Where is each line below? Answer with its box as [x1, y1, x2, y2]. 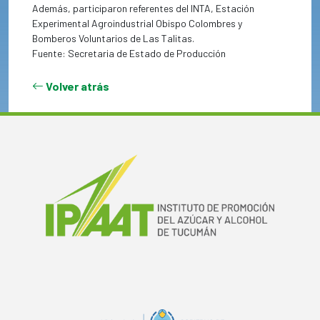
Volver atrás [44, 79, 110, 94]
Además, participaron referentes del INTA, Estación [32, 2, 255, 15]
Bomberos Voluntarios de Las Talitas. [32, 32, 195, 45]
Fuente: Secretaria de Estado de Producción [32, 47, 226, 60]
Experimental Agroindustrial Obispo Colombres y [32, 17, 243, 30]
